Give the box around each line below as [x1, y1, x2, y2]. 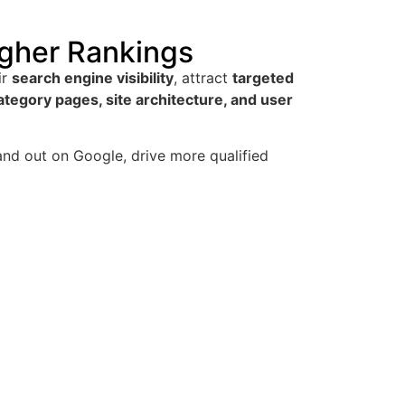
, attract [174, 69, 232, 87]
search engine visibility [12, 69, 174, 87]
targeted [232, 69, 294, 87]
